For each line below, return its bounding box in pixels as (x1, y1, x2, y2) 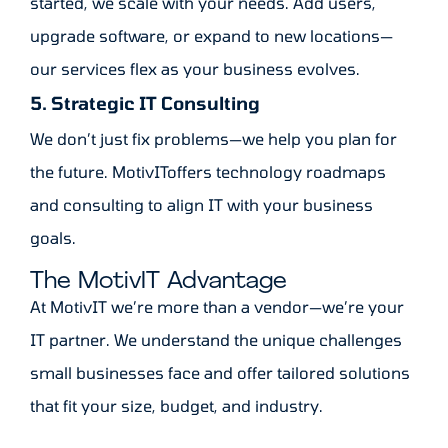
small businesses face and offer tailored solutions (30, 363, 410, 383)
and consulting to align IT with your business (30, 195, 373, 215)
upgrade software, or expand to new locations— (30, 26, 393, 46)
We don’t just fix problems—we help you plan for (30, 129, 397, 149)
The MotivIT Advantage (30, 270, 287, 295)
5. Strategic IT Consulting (30, 92, 260, 115)
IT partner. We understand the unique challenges (30, 330, 402, 350)
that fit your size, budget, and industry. (30, 396, 323, 416)
